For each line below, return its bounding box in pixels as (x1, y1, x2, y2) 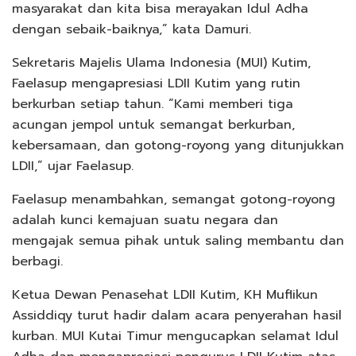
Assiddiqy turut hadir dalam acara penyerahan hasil (12, 305, 342, 325)
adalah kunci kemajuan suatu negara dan (12, 210, 278, 230)
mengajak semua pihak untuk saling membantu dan (12, 230, 344, 250)
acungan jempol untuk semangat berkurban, (12, 114, 295, 134)
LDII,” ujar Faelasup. (12, 156, 133, 176)
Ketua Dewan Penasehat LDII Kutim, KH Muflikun (12, 284, 318, 304)
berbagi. (12, 251, 63, 271)
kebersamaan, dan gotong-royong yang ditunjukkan (12, 135, 344, 155)
